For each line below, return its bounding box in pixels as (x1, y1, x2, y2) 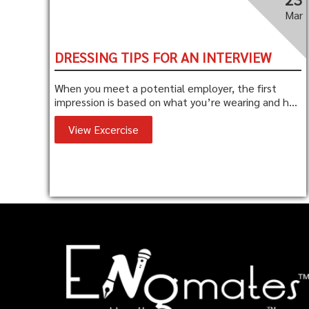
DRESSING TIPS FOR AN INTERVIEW (54, 48, 272, 66)
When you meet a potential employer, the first (54, 81, 277, 95)
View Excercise (68, 122, 139, 137)
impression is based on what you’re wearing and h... (54, 94, 298, 109)
